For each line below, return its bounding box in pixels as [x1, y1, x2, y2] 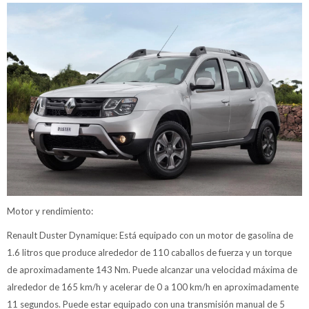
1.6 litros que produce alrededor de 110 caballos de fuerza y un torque [7, 246, 292, 258]
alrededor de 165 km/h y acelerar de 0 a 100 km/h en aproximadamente [7, 281, 299, 292]
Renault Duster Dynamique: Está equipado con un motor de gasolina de [7, 229, 293, 241]
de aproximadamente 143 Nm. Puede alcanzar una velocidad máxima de [7, 263, 297, 275]
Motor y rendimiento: [7, 205, 93, 217]
